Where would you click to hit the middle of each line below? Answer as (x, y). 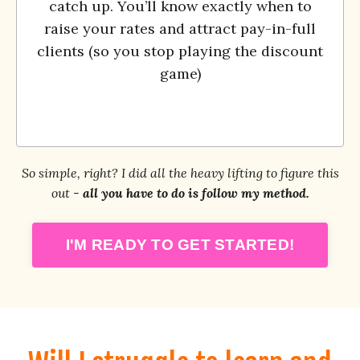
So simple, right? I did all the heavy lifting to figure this (180, 172)
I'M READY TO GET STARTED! (180, 244)
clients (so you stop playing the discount (180, 51)
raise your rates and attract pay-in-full (180, 28)
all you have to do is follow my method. (196, 192)
